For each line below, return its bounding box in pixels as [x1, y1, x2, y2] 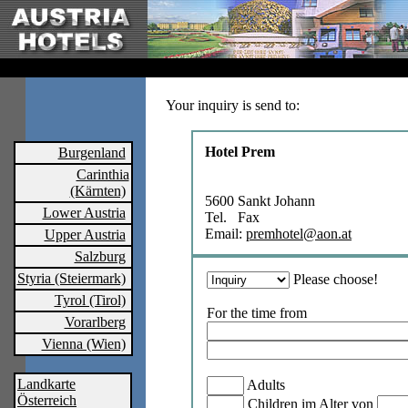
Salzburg [74, 249, 126, 264]
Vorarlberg [64, 314, 126, 330]
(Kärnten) [69, 183, 126, 199]
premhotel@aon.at [246, 226, 352, 241]
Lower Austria [42, 205, 126, 220]
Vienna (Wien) [41, 336, 126, 352]
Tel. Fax [205, 209, 260, 225]
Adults [244, 377, 285, 393]
